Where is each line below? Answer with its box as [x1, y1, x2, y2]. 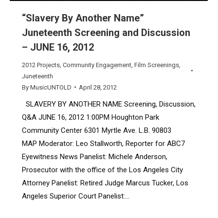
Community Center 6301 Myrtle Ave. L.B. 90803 [22, 126, 181, 135]
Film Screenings [134, 61, 179, 69]
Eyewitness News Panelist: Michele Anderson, [22, 152, 167, 161]
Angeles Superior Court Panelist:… [22, 191, 129, 200]
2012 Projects [22, 61, 60, 69]
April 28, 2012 [79, 83, 117, 91]
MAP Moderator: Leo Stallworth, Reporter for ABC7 [22, 139, 185, 148]
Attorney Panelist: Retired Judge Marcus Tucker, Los [22, 178, 188, 187]
